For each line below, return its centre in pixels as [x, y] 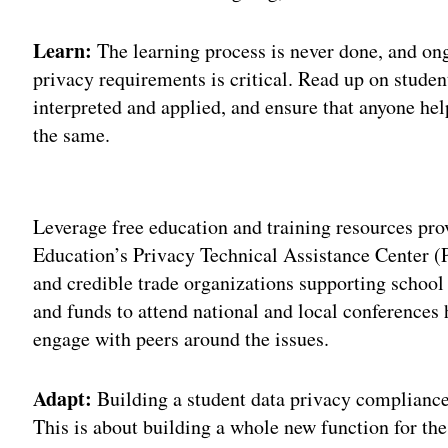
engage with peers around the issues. [181, 338]
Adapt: [63, 398]
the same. [72, 134]
